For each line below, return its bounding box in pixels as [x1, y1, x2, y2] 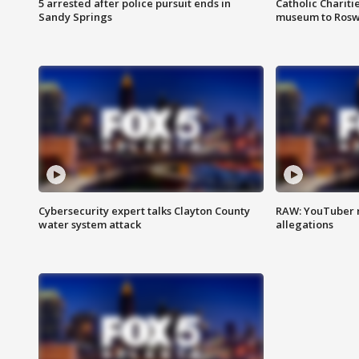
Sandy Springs [38, 10, 112, 25]
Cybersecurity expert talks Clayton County [38, 204, 250, 219]
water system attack [38, 217, 141, 232]
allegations [275, 217, 333, 232]
